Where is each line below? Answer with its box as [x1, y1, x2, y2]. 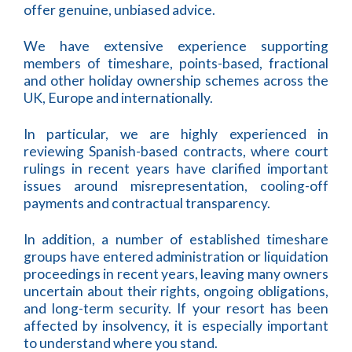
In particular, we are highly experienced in [24, 126, 328, 143]
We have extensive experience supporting [24, 38, 328, 55]
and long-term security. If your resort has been [24, 300, 328, 317]
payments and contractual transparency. [24, 195, 270, 212]
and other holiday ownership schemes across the [24, 72, 328, 90]
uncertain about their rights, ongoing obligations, [24, 283, 328, 300]
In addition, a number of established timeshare [24, 231, 328, 248]
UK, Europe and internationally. [24, 90, 213, 107]
